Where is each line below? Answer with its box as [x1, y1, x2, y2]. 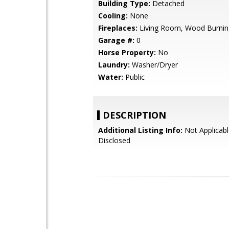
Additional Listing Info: [98, 125, 182, 135]
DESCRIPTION [103, 109, 166, 121]
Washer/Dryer [130, 60, 178, 70]
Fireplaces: [98, 23, 138, 33]
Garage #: [98, 35, 134, 45]
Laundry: [98, 60, 130, 70]
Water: [98, 72, 123, 82]
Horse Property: [98, 48, 156, 57]
